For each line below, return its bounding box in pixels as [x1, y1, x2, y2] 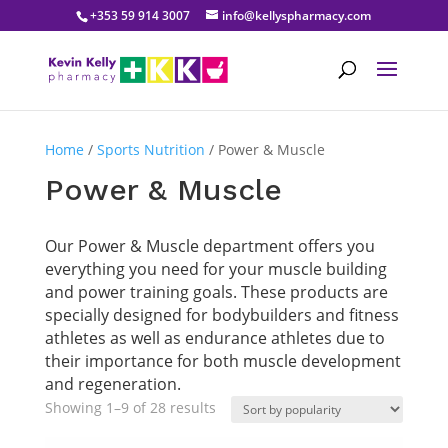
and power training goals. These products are [44, 281, 388, 303]
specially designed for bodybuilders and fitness [44, 304, 399, 326]
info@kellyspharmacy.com [222, 7, 372, 24]
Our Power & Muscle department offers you [44, 235, 375, 257]
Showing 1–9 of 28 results [44, 398, 216, 417]
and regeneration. [44, 373, 181, 395]
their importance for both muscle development [44, 350, 401, 372]
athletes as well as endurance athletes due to [44, 327, 385, 349]
